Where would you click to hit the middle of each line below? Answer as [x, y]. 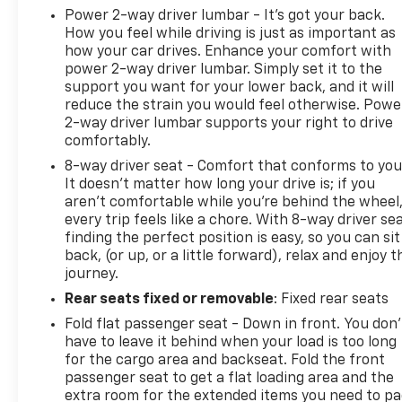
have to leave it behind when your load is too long [231, 342]
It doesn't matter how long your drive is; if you [220, 184]
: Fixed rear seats [332, 299]
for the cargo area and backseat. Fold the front [225, 360]
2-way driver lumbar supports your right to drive [229, 123]
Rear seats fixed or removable [170, 299]
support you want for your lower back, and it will [230, 87]
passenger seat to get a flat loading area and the [230, 378]
